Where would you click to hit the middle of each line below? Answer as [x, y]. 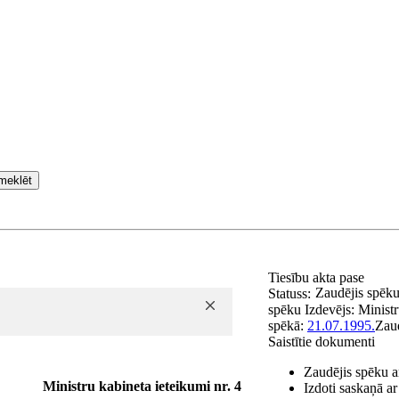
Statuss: [289, 293]
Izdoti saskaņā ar [350, 388]
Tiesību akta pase [318, 277]
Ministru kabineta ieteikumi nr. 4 [142, 386]
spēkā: [288, 326]
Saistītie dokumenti [322, 342]
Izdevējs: [331, 309]
